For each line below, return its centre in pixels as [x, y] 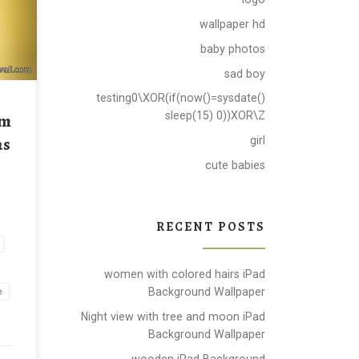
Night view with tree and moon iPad [173, 316]
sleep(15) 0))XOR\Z [215, 116]
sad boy [245, 73]
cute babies [235, 165]
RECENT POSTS [211, 226]
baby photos [233, 48]
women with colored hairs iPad [185, 274]
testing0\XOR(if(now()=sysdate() [181, 98]
